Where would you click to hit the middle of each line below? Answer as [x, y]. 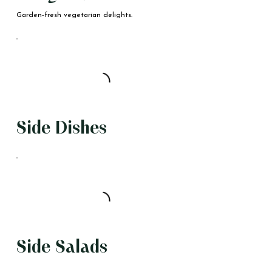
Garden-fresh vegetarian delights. [74, 15]
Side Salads [62, 247]
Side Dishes [61, 128]
